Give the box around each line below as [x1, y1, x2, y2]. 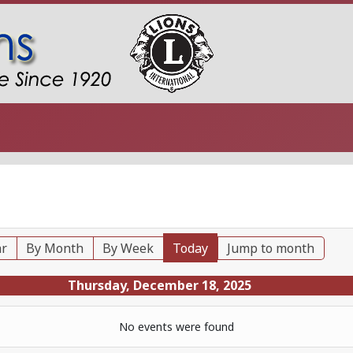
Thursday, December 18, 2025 [67, 277, 251, 294]
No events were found [119, 319, 234, 334]
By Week [102, 240, 154, 257]
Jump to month [227, 240, 315, 257]
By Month [26, 240, 84, 257]
